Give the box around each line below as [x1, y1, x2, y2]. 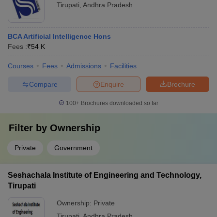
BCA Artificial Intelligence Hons [8, 32, 111, 41]
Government [54, 144, 93, 152]
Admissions [66, 62, 101, 70]
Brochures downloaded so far [79, 100, 158, 107]
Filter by [9, 123, 50, 134]
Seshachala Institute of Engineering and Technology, [8, 171, 201, 180]
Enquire [100, 80, 124, 88]
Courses [8, 62, 33, 70]
